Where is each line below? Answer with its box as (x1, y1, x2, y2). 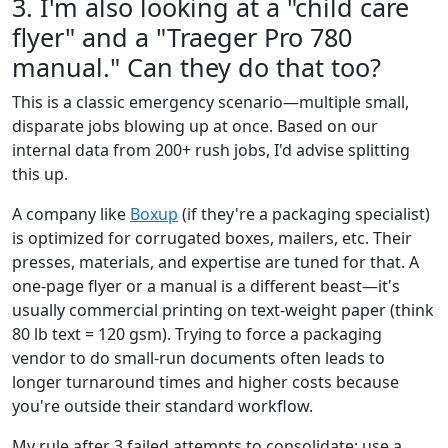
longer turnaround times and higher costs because (12, 370, 399, 393)
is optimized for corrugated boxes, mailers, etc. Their (12, 226, 412, 249)
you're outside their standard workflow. (12, 394, 313, 417)
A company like (12, 202, 130, 225)
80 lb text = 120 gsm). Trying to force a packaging (12, 322, 382, 345)
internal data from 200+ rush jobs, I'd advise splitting (12, 138, 410, 161)
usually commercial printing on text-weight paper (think (12, 298, 434, 321)
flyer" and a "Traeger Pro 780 (12, 19, 352, 54)
